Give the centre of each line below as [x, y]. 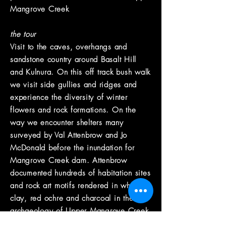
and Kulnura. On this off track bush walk [80, 72]
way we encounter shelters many [67, 123]
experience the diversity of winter [69, 97]
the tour [23, 34]
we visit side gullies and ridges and [73, 85]
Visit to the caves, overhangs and [69, 47]
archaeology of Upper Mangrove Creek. [81, 211]
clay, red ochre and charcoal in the [72, 198]
